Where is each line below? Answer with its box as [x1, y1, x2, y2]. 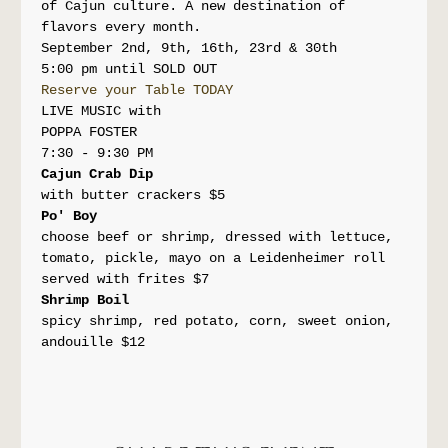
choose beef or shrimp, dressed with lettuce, [41, 228, 402, 245]
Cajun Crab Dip [41, 165, 154, 182]
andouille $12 [41, 333, 146, 350]
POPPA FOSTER [41, 123, 138, 140]
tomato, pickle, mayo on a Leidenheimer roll [41, 249, 394, 266]
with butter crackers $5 [41, 186, 226, 203]
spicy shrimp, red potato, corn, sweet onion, [41, 312, 402, 329]
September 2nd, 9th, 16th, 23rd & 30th [41, 39, 338, 56]
